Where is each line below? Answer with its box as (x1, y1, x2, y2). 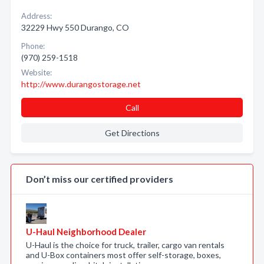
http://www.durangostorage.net (21, 79, 141, 89)
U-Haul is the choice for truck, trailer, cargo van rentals (26, 240, 225, 250)
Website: (21, 68, 52, 77)
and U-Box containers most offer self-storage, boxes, (26, 250, 221, 260)
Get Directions (104, 128, 160, 138)
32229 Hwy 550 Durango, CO (21, 22, 129, 32)
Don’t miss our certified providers (26, 173, 173, 184)
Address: (21, 11, 52, 21)
